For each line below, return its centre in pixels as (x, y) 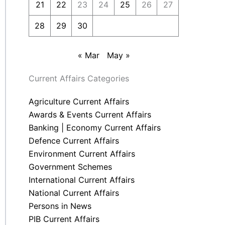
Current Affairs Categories (79, 78)
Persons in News (60, 206)
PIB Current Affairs (64, 219)
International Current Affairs (82, 180)
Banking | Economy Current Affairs (95, 128)
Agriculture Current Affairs (79, 101)
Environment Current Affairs (82, 154)
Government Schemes (70, 167)
